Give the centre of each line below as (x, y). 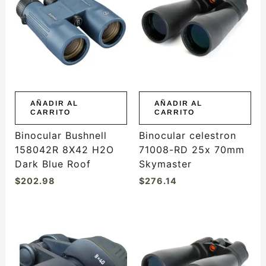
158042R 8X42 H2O (64, 149)
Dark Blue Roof (53, 164)
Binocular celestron (188, 135)
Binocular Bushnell (61, 135)
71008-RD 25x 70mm (192, 149)
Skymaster (165, 164)
